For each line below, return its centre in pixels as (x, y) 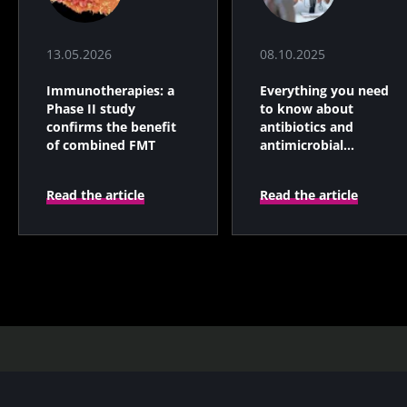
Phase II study (91, 109)
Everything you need (324, 91)
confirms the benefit (111, 127)
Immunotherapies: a (110, 91)
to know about (307, 109)
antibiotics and (307, 127)
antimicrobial (302, 145)
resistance (292, 164)
